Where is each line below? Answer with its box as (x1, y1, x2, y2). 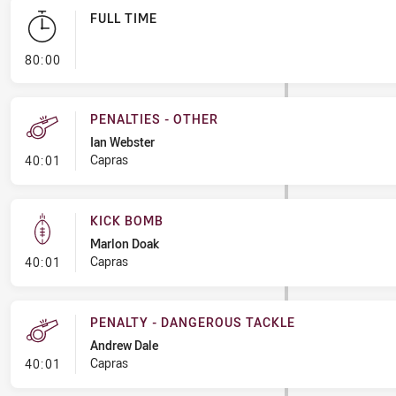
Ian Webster (89, 133, 155, 150)
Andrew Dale (89, 337, 158, 354)
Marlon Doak (89, 235, 159, 252)
